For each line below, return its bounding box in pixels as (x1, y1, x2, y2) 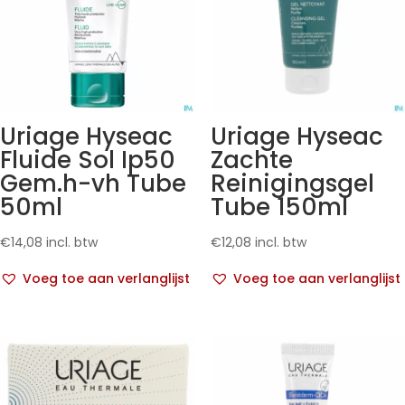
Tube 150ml (210, 191, 348, 224)
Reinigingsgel (210, 167, 374, 201)
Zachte (210, 144, 293, 177)
